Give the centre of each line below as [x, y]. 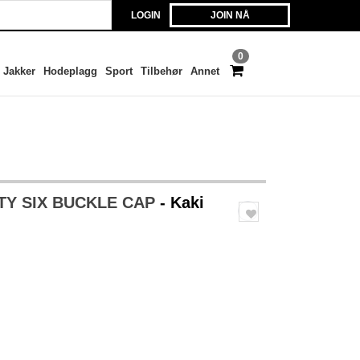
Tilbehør [161, 71]
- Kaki [182, 202]
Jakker [19, 71]
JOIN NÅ [230, 15]
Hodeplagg [70, 71]
